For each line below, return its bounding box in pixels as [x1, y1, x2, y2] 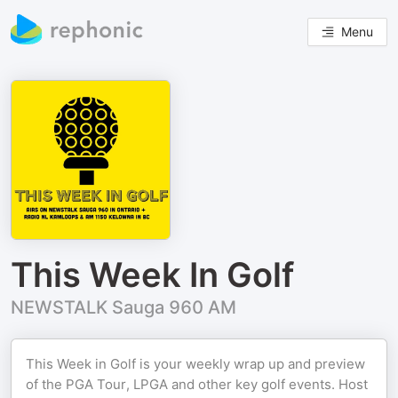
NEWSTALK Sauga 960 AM [11, 297, 236, 318]
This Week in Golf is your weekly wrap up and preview [26, 355, 365, 372]
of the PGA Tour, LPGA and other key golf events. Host [26, 376, 368, 393]
